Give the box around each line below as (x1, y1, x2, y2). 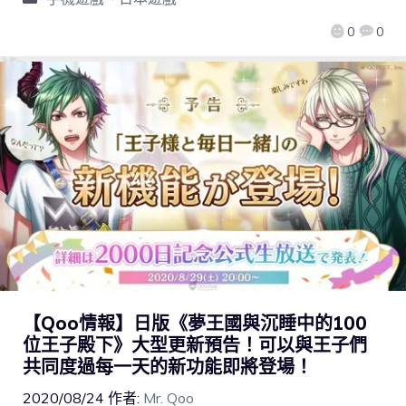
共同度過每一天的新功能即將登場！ (23, 355, 313, 379)
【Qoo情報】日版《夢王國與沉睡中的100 (23, 312, 367, 335)
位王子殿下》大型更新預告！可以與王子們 (23, 333, 367, 357)
